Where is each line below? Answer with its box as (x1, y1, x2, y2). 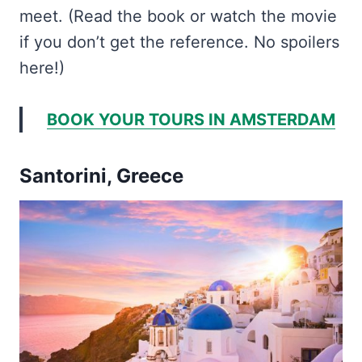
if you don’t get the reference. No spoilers (19, 32, 339, 53)
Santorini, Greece (19, 164, 183, 188)
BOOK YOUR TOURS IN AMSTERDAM (46, 110, 335, 130)
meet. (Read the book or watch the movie (19, 6, 337, 27)
